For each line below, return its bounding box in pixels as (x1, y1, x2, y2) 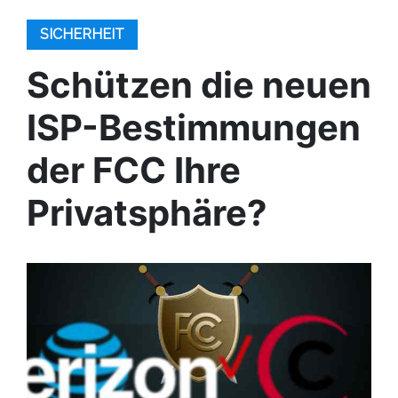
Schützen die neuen (27, 63, 371, 107)
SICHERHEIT (40, 26, 124, 43)
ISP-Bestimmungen (27, 106, 361, 149)
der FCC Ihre (27, 148, 241, 192)
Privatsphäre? (27, 191, 267, 235)
